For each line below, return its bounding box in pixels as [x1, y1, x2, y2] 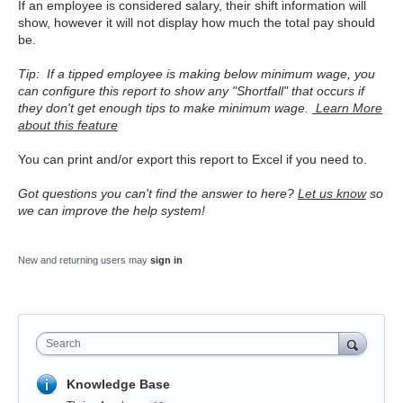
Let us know [298, 186, 366, 201]
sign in [150, 255, 183, 266]
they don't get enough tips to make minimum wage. [18, 101, 312, 116]
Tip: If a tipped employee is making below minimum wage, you [18, 67, 375, 82]
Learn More [312, 101, 382, 116]
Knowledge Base [67, 377, 170, 392]
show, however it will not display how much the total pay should [18, 15, 375, 31]
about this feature [18, 118, 118, 133]
